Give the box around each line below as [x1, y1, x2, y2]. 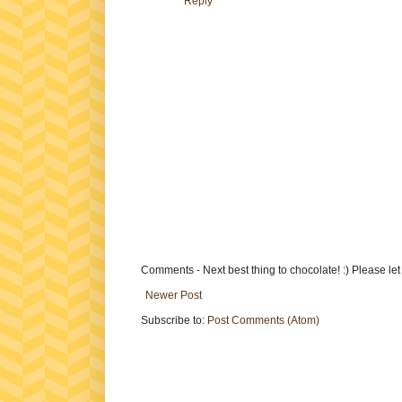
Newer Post [145, 289, 202, 302]
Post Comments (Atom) [207, 314, 319, 328]
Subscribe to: [141, 314, 207, 328]
